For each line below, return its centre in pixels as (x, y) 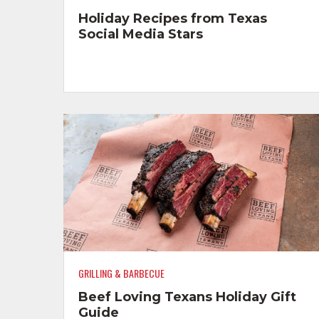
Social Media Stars (141, 34)
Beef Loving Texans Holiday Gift (187, 297)
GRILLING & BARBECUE (121, 273)
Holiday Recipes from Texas (173, 18)
